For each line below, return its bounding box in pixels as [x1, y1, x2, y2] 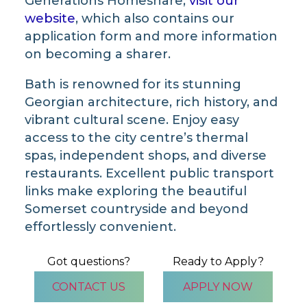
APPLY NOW [183, 280, 254, 293]
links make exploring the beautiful [24, 183, 247, 199]
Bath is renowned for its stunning [24, 76, 241, 92]
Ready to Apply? [172, 254, 264, 268]
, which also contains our [75, 10, 234, 26]
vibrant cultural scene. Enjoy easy [24, 112, 239, 127]
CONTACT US [52, 280, 126, 293]
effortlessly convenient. [24, 219, 176, 234]
